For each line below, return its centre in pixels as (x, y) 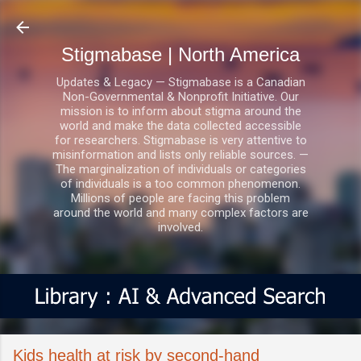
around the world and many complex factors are (180, 213)
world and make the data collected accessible (180, 126)
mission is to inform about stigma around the (180, 111)
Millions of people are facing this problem (180, 198)
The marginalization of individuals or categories (180, 169)
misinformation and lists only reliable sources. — (180, 155)
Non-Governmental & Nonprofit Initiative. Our (180, 97)
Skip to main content (180, 20)
